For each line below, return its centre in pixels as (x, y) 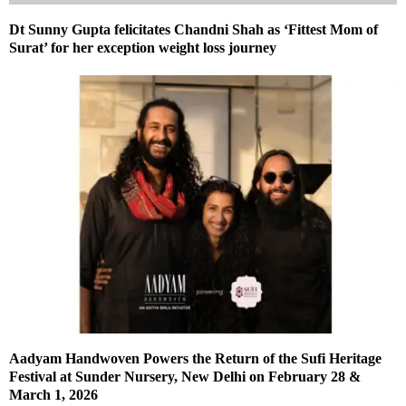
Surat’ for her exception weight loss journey (145, 48)
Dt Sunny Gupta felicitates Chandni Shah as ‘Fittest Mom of (193, 30)
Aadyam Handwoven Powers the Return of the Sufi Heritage (195, 359)
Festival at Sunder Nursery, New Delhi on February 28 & (185, 377)
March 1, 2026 (53, 395)
